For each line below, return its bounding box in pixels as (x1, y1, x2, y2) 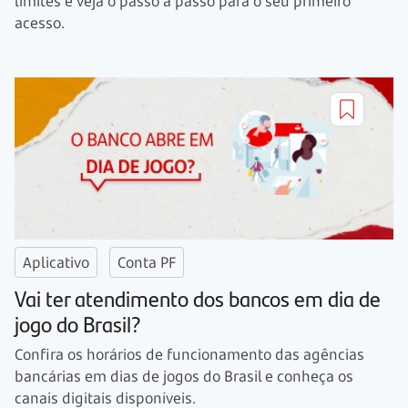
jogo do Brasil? (15, 307, 141, 339)
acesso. (15, 12, 65, 33)
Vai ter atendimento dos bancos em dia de (15, 281, 381, 313)
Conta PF (117, 251, 176, 272)
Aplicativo (23, 251, 89, 272)
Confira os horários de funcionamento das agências (15, 343, 364, 364)
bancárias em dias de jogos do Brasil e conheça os (15, 365, 353, 386)
